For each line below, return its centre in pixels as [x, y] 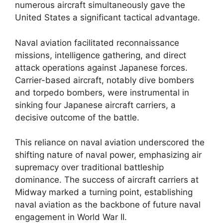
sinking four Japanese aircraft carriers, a [95, 105]
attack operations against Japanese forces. [101, 67]
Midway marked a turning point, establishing [104, 192]
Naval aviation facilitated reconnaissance [97, 43]
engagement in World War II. [71, 217]
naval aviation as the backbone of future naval [108, 205]
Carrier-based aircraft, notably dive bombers [105, 80]
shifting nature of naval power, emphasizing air [108, 155]
